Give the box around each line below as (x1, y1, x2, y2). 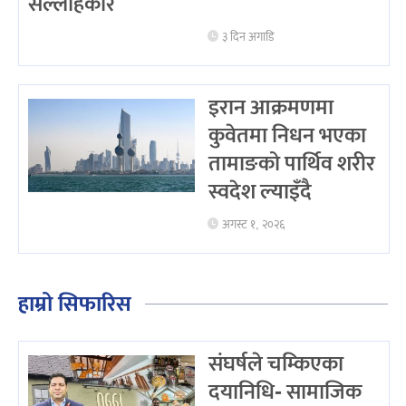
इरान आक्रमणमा (208, 90, 333, 127)
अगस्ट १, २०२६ (222, 216, 285, 236)
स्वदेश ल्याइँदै (208, 174, 312, 211)
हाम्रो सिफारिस (18, 286, 131, 324)
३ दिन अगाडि (222, 28, 275, 48)
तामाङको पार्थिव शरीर (208, 146, 375, 183)
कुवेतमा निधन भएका (208, 118, 366, 155)
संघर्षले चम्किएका (208, 346, 343, 383)
